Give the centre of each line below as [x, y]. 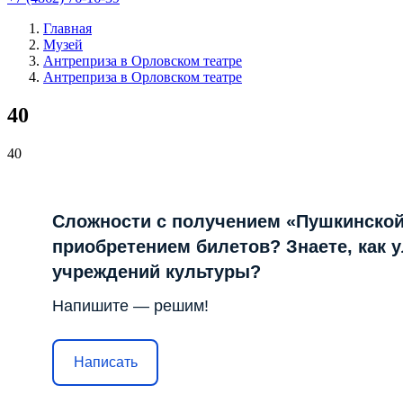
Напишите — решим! [130, 305]
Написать [105, 363]
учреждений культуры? [157, 271]
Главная [67, 28]
